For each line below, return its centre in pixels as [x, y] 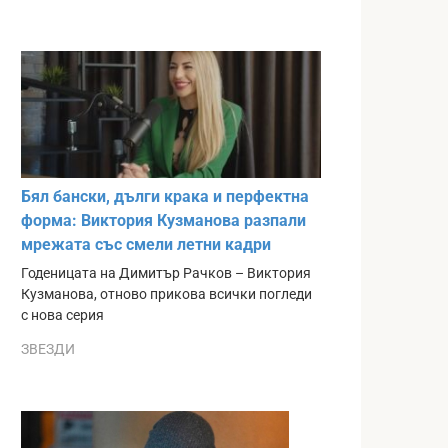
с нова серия [62, 316]
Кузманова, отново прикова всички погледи [166, 295]
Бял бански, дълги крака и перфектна [165, 197]
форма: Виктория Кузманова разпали [163, 221]
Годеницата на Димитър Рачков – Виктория [166, 274]
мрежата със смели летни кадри [146, 245]
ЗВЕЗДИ [48, 348]
